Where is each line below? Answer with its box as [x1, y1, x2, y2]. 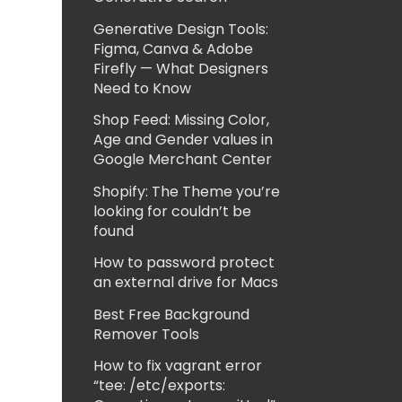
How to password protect [92, 252, 275, 273]
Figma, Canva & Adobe [92, 38, 253, 59]
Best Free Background [92, 303, 249, 325]
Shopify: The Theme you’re [92, 180, 280, 202]
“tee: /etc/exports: [92, 375, 225, 396]
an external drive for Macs [92, 272, 278, 293]
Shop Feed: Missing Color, [92, 109, 269, 130]
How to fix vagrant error [92, 355, 262, 376]
